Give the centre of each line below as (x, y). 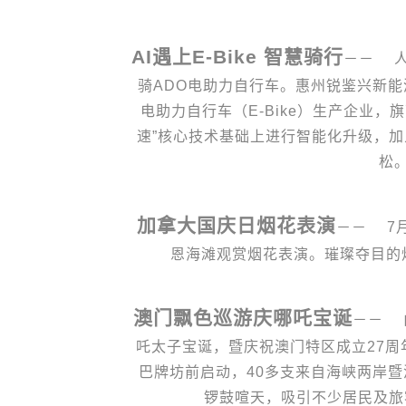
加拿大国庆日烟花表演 (236, 225)
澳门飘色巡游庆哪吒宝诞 (242, 317)
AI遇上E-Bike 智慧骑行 (237, 56)
